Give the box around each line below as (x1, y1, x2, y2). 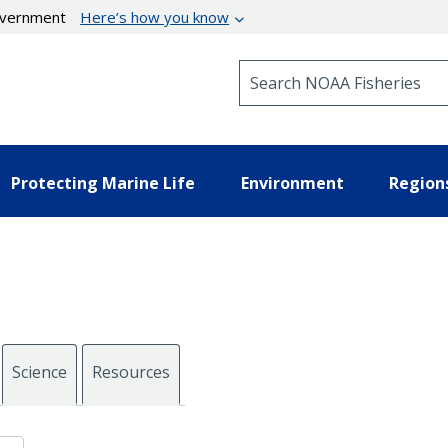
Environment (240, 171, 344, 194)
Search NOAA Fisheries (238, 59, 401, 78)
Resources (92, 360, 170, 383)
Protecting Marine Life (11, 171, 195, 194)
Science (12, 360, 67, 383)
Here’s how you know (80, 7, 230, 27)
